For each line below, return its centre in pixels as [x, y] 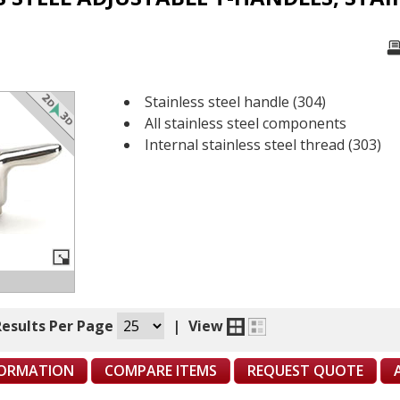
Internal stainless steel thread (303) [263, 144]
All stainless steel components [246, 123]
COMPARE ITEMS [161, 370]
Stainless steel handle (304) [235, 101]
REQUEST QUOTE [305, 370]
